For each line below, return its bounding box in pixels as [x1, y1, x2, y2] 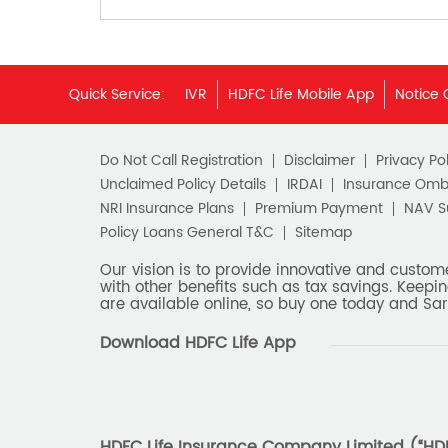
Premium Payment [254, 196, 383, 220]
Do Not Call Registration [99, 148, 263, 172]
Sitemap [294, 220, 352, 244]
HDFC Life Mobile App [228, 82, 374, 106]
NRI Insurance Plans [99, 196, 234, 220]
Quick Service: [69, 82, 165, 106]
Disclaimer [283, 148, 355, 172]
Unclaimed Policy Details [99, 172, 266, 196]
